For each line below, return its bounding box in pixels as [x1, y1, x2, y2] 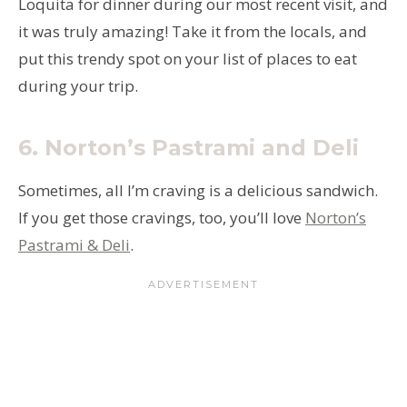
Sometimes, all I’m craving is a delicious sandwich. [18, 179, 378, 201]
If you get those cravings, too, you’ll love [18, 206, 305, 228]
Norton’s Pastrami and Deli [45, 134, 359, 161]
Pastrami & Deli [18, 233, 130, 255]
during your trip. [18, 74, 138, 96]
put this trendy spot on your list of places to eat [18, 47, 357, 69]
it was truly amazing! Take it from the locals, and [18, 20, 367, 42]
